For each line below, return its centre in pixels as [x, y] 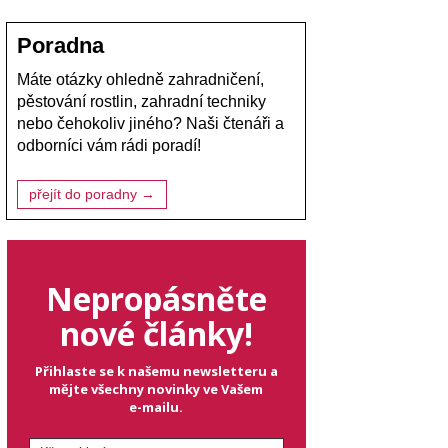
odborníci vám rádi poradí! [109, 146]
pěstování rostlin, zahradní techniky [141, 102]
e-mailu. [156, 407]
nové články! [156, 334]
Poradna [60, 46]
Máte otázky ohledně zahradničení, [140, 80]
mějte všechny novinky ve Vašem [156, 389]
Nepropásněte [156, 299]
